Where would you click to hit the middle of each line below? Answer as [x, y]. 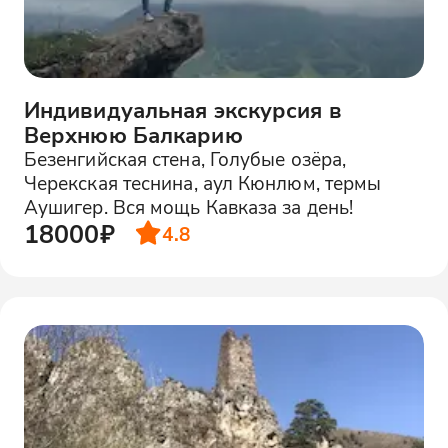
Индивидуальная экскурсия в [182, 109]
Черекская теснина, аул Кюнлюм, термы [202, 182]
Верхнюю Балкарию [133, 134]
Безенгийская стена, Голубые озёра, [185, 158]
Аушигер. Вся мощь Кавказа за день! [188, 206]
